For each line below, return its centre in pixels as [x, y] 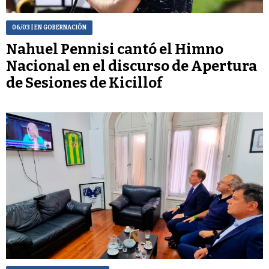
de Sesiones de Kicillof [84, 83]
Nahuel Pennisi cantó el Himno [115, 50]
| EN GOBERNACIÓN [58, 28]
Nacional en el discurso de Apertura [131, 66]
